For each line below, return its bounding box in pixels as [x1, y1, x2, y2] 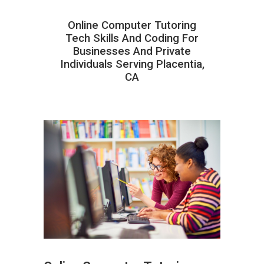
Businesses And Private [73, 44, 191, 58]
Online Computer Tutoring [68, 18, 196, 32]
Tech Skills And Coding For [65, 31, 199, 45]
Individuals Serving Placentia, [60, 57, 204, 71]
